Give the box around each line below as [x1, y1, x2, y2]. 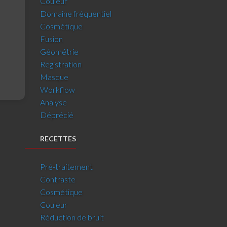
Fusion [40, 34, 63, 44]
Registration [40, 59, 82, 69]
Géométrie [40, 47, 79, 56]
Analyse [40, 97, 67, 107]
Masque [40, 72, 69, 82]
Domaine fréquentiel [40, 9, 112, 18]
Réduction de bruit [40, 212, 104, 222]
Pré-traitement [40, 162, 93, 171]
